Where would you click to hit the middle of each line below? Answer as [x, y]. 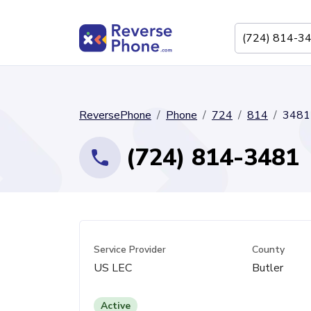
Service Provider [130, 250]
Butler [268, 268]
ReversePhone [115, 115]
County [269, 250]
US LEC [113, 268]
